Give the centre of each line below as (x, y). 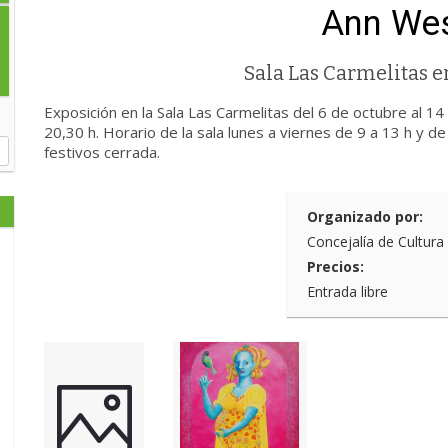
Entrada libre (347, 291)
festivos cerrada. (102, 152)
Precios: (335, 266)
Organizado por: (365, 216)
